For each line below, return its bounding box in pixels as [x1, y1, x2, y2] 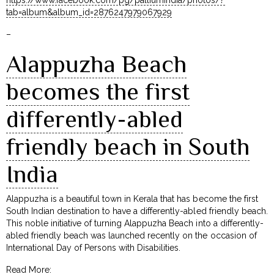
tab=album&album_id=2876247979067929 [6, 7, 172, 17]
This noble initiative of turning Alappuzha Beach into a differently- [6, 218, 264, 228]
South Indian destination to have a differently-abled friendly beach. [6, 206, 268, 216]
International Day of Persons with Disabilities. [6, 242, 181, 253]
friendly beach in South [6, 132, 250, 160]
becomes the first [6, 77, 190, 105]
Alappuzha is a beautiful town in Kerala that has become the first [6, 193, 258, 204]
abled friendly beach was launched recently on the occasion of [6, 230, 257, 240]
